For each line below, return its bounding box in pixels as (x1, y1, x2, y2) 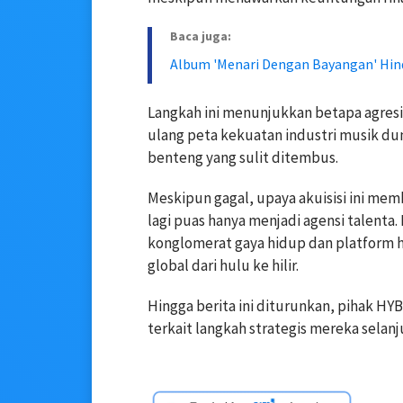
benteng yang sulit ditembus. (148, 147, 338, 167)
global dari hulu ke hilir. (148, 255, 299, 275)
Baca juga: (170, 27, 231, 44)
